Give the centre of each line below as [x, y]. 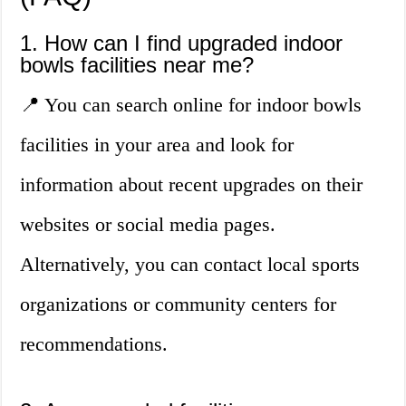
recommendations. [94, 344]
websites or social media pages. [148, 225]
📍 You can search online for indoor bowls [191, 105]
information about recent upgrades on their [192, 185]
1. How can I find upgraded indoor [182, 43]
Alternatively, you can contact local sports [190, 265]
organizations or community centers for [179, 304]
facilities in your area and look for [157, 145]
